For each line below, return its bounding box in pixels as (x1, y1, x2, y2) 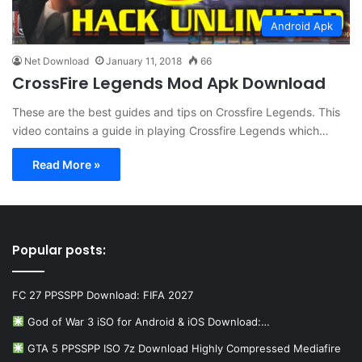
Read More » (32, 158, 100, 172)
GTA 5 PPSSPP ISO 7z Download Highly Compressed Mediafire (23, 342, 341, 356)
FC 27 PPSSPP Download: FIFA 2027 (12, 288, 193, 302)
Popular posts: (12, 242, 106, 259)
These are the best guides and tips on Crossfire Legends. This (12, 105, 340, 120)
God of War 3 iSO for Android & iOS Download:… (23, 315, 270, 329)
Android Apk (271, 19, 333, 33)
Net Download (24, 55, 89, 68)
